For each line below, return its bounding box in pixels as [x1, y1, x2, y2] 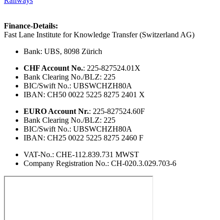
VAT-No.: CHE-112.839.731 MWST [24, 150, 139, 159]
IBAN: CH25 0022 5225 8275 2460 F [24, 133, 143, 142]
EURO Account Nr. [24, 107, 89, 115]
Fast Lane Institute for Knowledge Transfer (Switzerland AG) [4, 30, 194, 39]
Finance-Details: [4, 21, 58, 30]
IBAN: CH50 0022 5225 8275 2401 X [24, 90, 145, 99]
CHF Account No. [24, 63, 83, 72]
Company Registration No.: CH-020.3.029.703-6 [24, 159, 176, 167]
